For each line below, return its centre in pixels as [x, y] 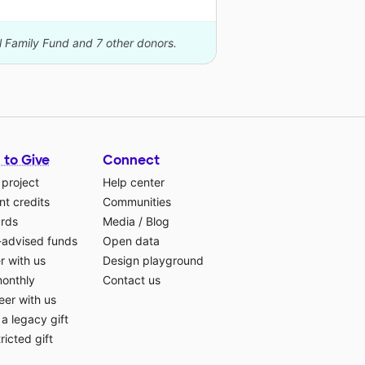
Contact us [132, 280]
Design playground [153, 261]
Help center [134, 182]
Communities [137, 202]
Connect [131, 161]
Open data [131, 241]
